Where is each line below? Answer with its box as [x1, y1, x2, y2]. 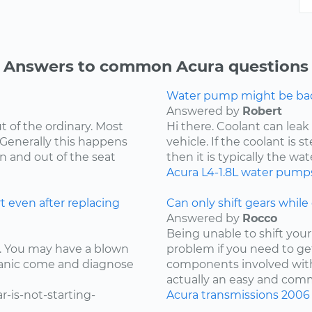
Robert [242, 104, 282, 118]
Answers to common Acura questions [3, 56, 309, 77]
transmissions [201, 288, 279, 302]
